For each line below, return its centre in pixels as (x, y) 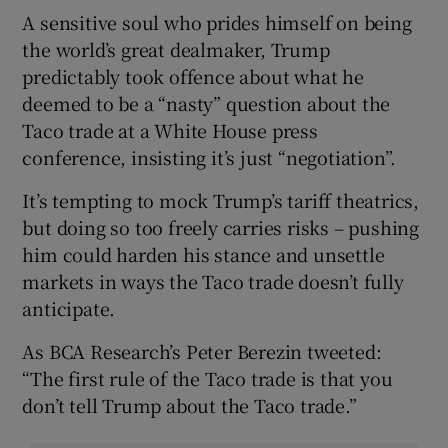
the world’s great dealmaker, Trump (176, 48)
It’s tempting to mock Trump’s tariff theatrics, (221, 199)
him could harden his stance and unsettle (203, 253)
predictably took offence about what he (193, 75)
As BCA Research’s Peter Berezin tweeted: (202, 350)
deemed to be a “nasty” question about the (206, 102)
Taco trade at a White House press (170, 129)
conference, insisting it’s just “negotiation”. (209, 156)
